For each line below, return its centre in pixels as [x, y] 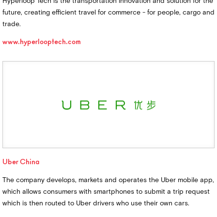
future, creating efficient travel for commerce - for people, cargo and [108, 12]
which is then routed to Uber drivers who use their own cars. [96, 203]
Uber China [21, 162]
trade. [12, 24]
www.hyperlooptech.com [42, 42]
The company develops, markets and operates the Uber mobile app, [108, 180]
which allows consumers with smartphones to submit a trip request [106, 191]
